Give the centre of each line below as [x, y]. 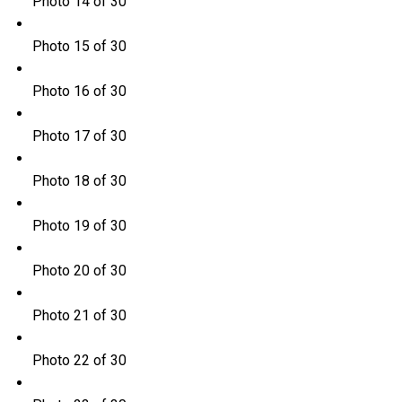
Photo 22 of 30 [79, 361]
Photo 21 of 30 [79, 316]
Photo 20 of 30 [79, 271]
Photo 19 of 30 [79, 226]
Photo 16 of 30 [79, 92]
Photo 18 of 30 [79, 181]
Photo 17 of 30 [79, 136]
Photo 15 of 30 [79, 47]
